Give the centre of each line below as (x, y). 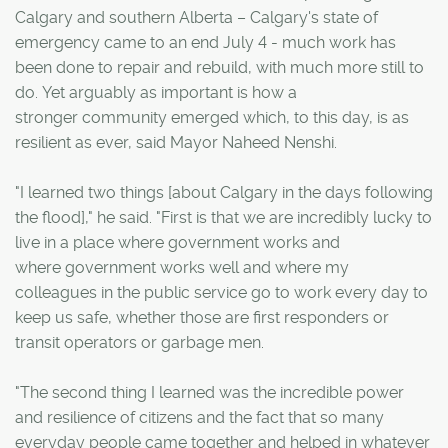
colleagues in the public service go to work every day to (221, 292)
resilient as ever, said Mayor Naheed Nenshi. (176, 142)
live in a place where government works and (177, 242)
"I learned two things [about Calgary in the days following (224, 192)
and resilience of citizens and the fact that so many (199, 417)
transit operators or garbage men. (139, 342)
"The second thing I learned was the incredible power (209, 392)
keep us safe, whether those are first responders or (202, 317)
